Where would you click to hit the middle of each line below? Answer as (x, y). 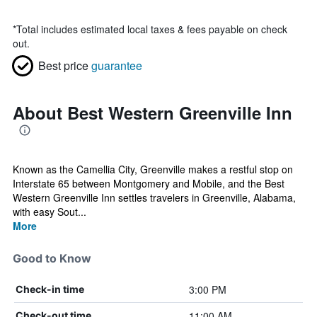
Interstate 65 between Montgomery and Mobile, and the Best (149, 183)
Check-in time (50, 289)
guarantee (117, 65)
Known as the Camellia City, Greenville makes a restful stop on (153, 169)
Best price (63, 65)
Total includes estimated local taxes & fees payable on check (152, 29)
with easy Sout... (50, 212)
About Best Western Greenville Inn (152, 113)
